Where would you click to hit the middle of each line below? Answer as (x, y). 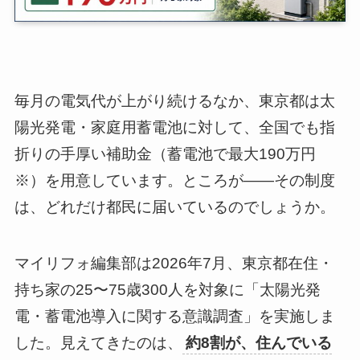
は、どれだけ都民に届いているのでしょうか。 (174, 207)
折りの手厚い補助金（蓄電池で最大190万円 (165, 153)
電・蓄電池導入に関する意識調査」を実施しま (174, 317)
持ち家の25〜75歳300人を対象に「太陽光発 (167, 290)
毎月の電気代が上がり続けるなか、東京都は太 (174, 100)
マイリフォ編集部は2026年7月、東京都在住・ (174, 264)
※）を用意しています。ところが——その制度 (174, 180)
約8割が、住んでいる (258, 343)
